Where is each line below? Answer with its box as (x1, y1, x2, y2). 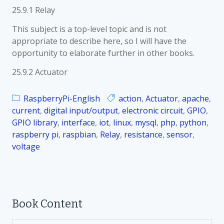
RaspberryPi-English (23, 93, 100, 104)
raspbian (62, 129, 96, 140)
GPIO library (12, 117, 57, 128)
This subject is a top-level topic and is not (12, 23, 166, 34)
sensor (166, 129, 192, 140)
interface (61, 117, 95, 128)
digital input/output (44, 105, 118, 116)
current (12, 105, 40, 116)
